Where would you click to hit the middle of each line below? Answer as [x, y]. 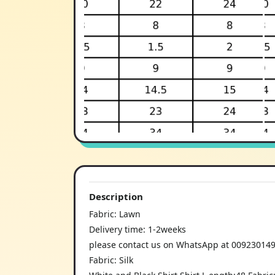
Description [116, 196]
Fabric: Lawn [115, 214]
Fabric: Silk [111, 260]
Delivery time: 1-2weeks [137, 229]
